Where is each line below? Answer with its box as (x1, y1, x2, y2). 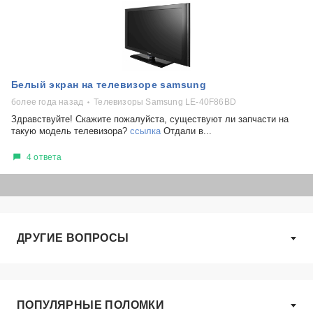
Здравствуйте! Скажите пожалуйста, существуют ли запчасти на (11, 114, 289, 124)
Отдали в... (161, 126, 212, 136)
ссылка (130, 126, 161, 136)
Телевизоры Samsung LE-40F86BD (94, 97, 237, 107)
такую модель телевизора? (11, 126, 130, 136)
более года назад (11, 97, 84, 107)
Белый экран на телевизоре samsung (11, 79, 207, 90)
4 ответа (27, 152, 62, 162)
